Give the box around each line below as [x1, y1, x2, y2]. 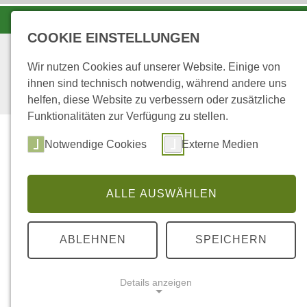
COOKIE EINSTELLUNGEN [27, 30, 199, 45]
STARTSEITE [80, 194, 137, 208]
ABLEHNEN [59, 234, 126, 246]
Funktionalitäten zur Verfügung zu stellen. [27, 110, 228, 122]
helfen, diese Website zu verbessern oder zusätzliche [27, 94, 286, 106]
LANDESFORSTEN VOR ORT [81, 13, 205, 27]
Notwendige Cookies [45, 138, 147, 150]
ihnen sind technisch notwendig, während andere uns [27, 77, 286, 89]
